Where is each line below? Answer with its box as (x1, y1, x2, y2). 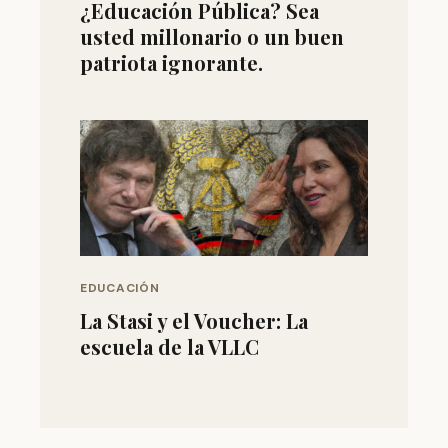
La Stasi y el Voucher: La (80, 307, 308, 335)
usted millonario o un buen (80, 22, 344, 50)
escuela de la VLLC (80, 333, 259, 361)
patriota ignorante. (80, 48, 263, 76)
